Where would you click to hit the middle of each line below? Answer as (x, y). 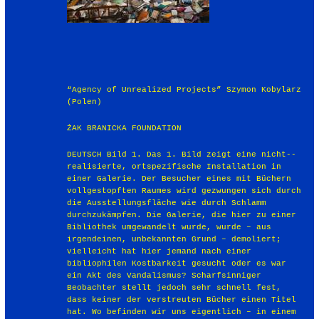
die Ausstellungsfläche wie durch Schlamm (167, 203)
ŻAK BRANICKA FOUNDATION (125, 128)
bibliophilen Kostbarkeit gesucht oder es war (177, 263)
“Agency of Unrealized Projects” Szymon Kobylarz (184, 89)
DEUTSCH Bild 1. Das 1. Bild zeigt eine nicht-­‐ (182, 154)
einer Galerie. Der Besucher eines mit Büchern (179, 178)
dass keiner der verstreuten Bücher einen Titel (182, 299)
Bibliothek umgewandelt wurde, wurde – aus (169, 227)
